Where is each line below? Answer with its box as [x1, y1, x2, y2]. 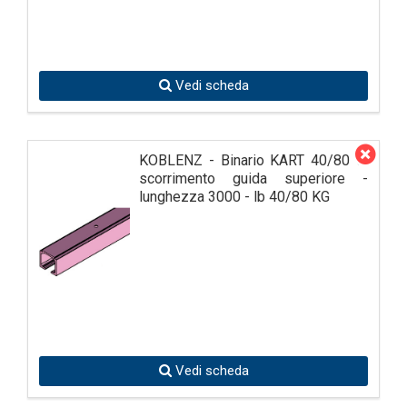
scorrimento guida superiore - [139, 169, 368, 187]
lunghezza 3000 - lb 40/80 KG [139, 187, 330, 205]
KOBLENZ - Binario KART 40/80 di [139, 151, 368, 169]
